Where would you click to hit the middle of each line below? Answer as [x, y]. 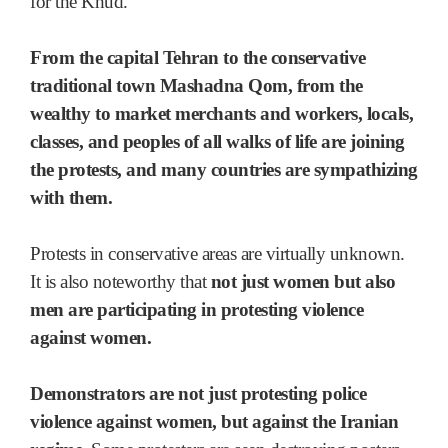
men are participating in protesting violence [196, 309]
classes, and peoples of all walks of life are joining [217, 141]
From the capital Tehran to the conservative [198, 57]
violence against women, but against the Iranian [214, 421]
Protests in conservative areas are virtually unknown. [217, 253]
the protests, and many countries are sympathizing [224, 169]
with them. [71, 197]
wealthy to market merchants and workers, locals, [221, 113]
